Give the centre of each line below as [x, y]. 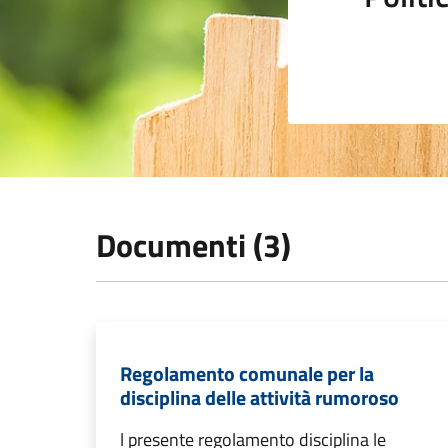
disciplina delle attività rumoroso [259, 397]
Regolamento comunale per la [247, 373]
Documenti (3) [193, 245]
